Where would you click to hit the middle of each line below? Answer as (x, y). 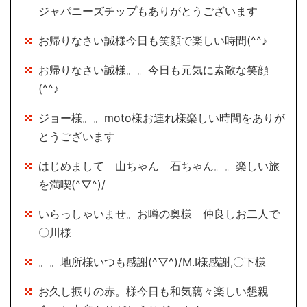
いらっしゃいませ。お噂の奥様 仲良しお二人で (159, 213)
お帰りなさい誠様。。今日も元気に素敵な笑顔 (153, 70)
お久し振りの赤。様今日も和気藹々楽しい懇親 (153, 291)
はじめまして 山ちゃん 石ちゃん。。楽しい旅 (159, 165)
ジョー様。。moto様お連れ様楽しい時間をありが (162, 118)
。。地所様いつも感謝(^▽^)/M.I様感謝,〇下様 (152, 261)
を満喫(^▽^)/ (72, 184)
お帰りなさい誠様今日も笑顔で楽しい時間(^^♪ (153, 40)
